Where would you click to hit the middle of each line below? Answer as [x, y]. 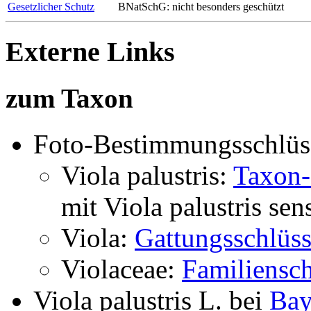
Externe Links [90, 51]
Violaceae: [121, 269]
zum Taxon [69, 99]
